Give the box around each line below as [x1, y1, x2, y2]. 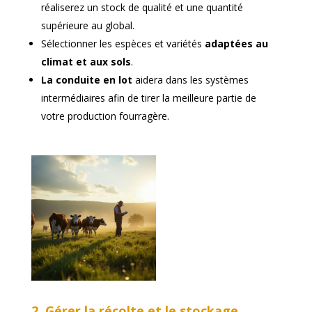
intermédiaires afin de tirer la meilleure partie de [40, 91, 256, 105]
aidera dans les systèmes [132, 73, 249, 87]
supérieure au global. [40, 19, 134, 33]
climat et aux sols [40, 55, 131, 69]
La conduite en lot [40, 73, 132, 87]
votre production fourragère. [40, 109, 169, 123]
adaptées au [204, 37, 268, 51]
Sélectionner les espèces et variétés [40, 37, 205, 51]
